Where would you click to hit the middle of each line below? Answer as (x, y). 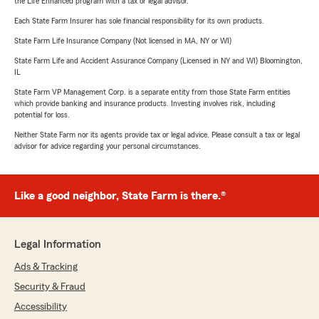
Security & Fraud (50, 287)
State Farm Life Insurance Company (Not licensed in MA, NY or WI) (123, 41)
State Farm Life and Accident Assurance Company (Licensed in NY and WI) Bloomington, (158, 61)
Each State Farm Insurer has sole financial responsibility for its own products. (139, 21)
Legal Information (58, 245)
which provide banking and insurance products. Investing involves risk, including (145, 104)
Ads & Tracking (46, 267)
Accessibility (41, 307)
